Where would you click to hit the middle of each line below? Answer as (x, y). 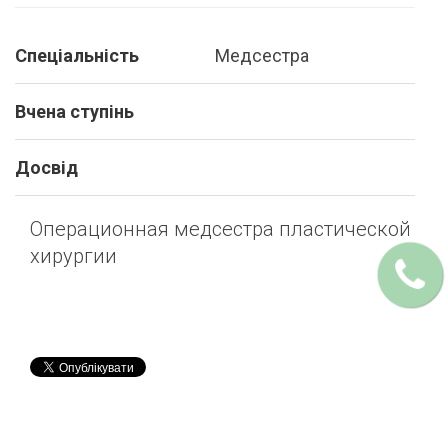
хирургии (73, 255)
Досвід (46, 167)
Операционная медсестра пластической (220, 228)
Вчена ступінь (74, 111)
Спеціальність (77, 55)
